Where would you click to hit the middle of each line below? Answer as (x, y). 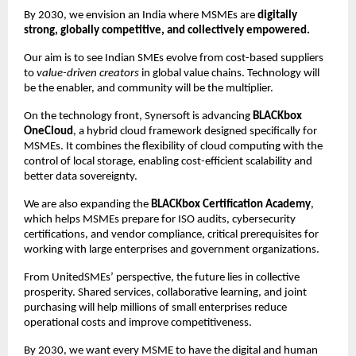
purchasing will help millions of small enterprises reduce (155, 308)
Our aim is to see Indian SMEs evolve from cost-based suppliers (174, 58)
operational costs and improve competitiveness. (138, 323)
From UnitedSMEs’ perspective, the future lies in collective (162, 277)
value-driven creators (88, 73)
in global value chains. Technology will (229, 73)
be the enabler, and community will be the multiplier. (149, 88)
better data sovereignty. (81, 176)
